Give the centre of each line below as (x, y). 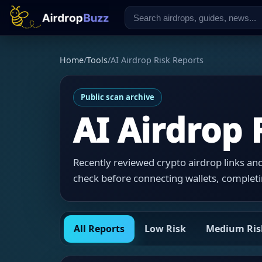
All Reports (99, 229)
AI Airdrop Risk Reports (157, 60)
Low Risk (165, 229)
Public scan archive (117, 97)
